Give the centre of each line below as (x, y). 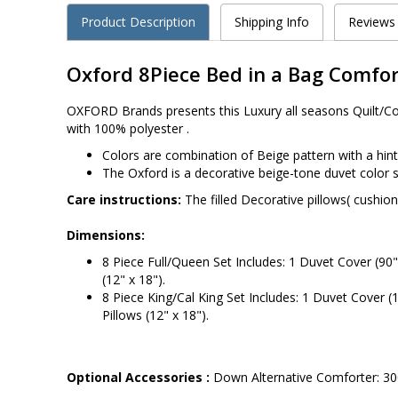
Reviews (372, 21)
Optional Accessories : (140, 377)
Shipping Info (272, 21)
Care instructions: (124, 199)
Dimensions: (106, 235)
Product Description (138, 21)
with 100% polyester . (128, 128)
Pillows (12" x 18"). (155, 314)
